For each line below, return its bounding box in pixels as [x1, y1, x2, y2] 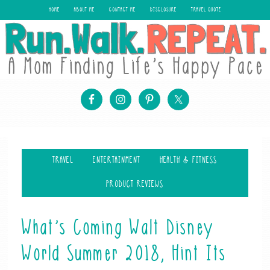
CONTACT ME [109, 7, 136, 14]
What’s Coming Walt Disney [21, 218, 215, 240]
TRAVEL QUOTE [191, 7, 221, 14]
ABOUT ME [74, 7, 95, 14]
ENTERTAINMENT [93, 156, 141, 166]
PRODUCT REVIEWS [106, 180, 164, 190]
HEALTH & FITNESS [160, 156, 218, 166]
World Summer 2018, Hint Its [21, 244, 227, 266]
